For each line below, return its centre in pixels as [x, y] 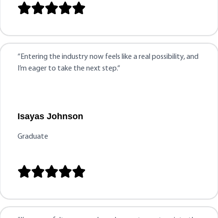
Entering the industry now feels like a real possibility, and [109, 57]
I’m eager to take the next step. [67, 69]
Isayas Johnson [50, 116]
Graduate [33, 137]
